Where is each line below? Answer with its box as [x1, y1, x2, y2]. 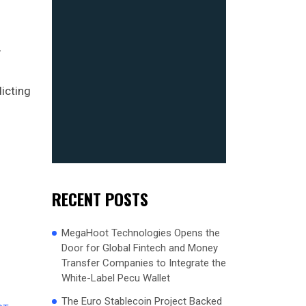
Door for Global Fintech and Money [61, 241, 218, 254]
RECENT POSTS [52, 186, 148, 211]
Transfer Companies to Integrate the [61, 256, 226, 269]
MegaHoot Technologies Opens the [61, 226, 220, 239]
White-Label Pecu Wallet [61, 271, 170, 284]
